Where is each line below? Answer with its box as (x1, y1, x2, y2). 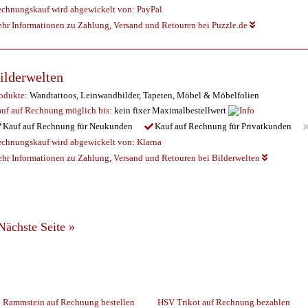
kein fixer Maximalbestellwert (112, 105, 228, 115)
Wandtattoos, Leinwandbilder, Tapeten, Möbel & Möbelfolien (27, 89, 259, 100)
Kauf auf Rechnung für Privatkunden (155, 120, 291, 131)
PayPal (137, 4, 162, 14)
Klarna (137, 137, 162, 147)
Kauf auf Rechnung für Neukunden (3, 120, 133, 131)
